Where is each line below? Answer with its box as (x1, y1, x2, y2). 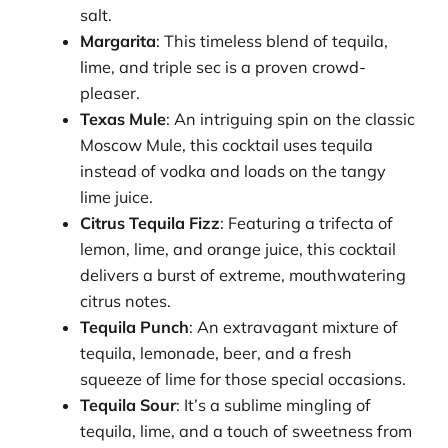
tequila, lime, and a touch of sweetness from (80, 421, 413, 442)
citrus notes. (80, 291, 172, 312)
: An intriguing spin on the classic (166, 109, 416, 130)
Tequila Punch (80, 317, 190, 338)
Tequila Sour (80, 395, 177, 416)
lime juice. (80, 187, 154, 208)
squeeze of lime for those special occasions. (80, 369, 407, 390)
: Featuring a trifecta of (220, 213, 394, 234)
